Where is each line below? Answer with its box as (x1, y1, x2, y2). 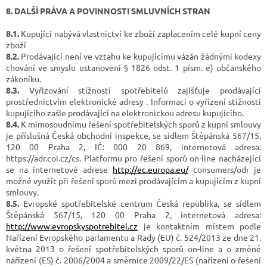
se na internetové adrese (6, 163, 113, 175)
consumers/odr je (188, 163, 261, 175)
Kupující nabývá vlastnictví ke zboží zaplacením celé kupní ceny (19, 27, 261, 39)
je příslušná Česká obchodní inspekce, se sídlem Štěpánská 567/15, (6, 129, 261, 141)
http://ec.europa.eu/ (113, 163, 188, 175)
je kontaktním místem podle (138, 220, 261, 231)
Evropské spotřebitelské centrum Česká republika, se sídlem (19, 197, 261, 209)
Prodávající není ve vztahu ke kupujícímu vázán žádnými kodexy (19, 50, 261, 61)
